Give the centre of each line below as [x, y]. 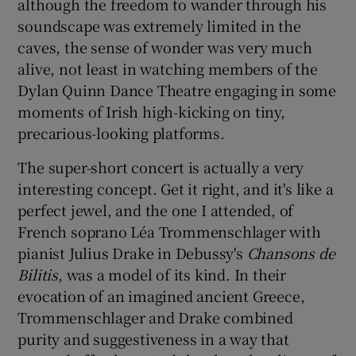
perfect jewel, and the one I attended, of [156, 209]
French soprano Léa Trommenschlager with [169, 231]
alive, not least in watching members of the [168, 68]
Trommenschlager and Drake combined [155, 317]
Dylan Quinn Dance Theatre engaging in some [177, 89]
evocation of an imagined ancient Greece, [161, 295]
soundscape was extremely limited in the [159, 25]
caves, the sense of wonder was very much [165, 46]
